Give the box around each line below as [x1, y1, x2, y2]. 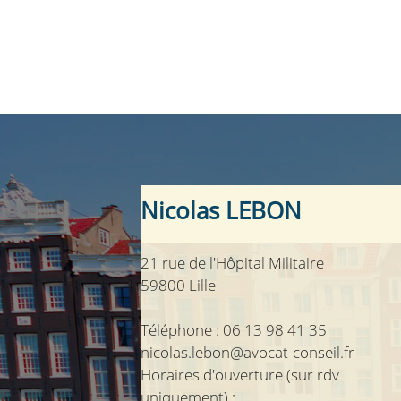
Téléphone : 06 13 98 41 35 [141, 319, 327, 340]
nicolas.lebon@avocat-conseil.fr [141, 341, 354, 363]
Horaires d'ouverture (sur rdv [141, 363, 339, 385]
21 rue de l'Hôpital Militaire [141, 252, 324, 273]
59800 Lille [141, 274, 216, 295]
